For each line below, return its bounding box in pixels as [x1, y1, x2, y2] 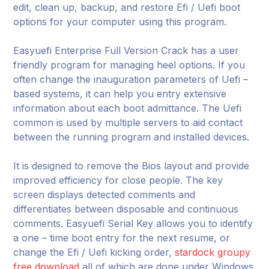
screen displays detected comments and [13, 189, 196, 201]
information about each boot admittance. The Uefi [13, 102, 242, 114]
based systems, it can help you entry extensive [13, 88, 227, 100]
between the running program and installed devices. [13, 131, 250, 143]
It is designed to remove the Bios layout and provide [13, 160, 250, 172]
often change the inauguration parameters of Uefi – [13, 73, 249, 85]
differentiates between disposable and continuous [13, 203, 239, 215]
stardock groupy [175, 246, 251, 258]
